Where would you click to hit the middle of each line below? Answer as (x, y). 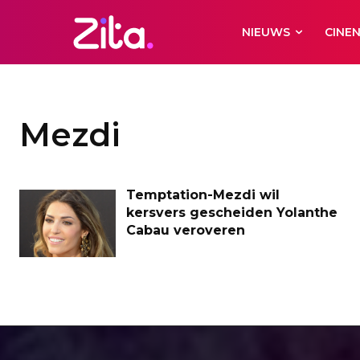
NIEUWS (266, 32)
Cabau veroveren (186, 230)
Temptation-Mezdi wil (203, 195)
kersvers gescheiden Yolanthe (232, 213)
